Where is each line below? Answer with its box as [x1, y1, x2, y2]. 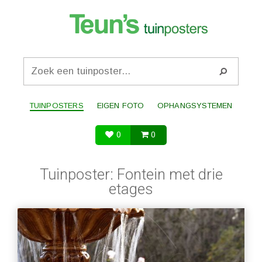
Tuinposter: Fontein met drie [39, 166, 223, 183]
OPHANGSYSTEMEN [157, 101, 233, 110]
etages [109, 180, 153, 198]
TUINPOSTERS [29, 101, 84, 110]
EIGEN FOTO [96, 101, 144, 110]
